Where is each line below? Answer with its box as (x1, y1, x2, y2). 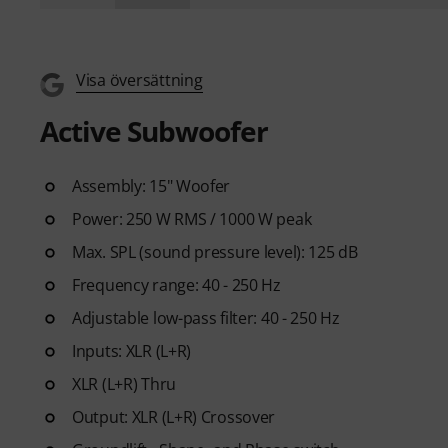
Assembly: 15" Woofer (72, 175, 231, 197)
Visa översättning (76, 69, 203, 91)
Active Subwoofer (40, 112, 268, 150)
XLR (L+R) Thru (72, 373, 176, 395)
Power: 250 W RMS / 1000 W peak (72, 208, 312, 230)
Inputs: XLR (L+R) (72, 340, 192, 362)
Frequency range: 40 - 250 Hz (72, 274, 281, 296)
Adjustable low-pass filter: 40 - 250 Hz (72, 307, 340, 329)
